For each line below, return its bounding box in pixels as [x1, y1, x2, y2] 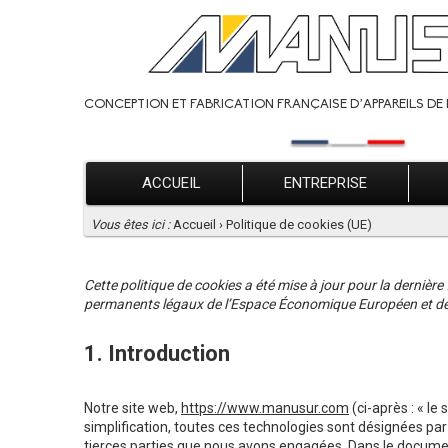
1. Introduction [84, 341, 230, 367]
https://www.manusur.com [181, 400, 349, 417]
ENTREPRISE [284, 174, 367, 193]
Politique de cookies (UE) [226, 217, 372, 233]
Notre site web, [84, 400, 181, 417]
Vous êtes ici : [91, 217, 170, 233]
